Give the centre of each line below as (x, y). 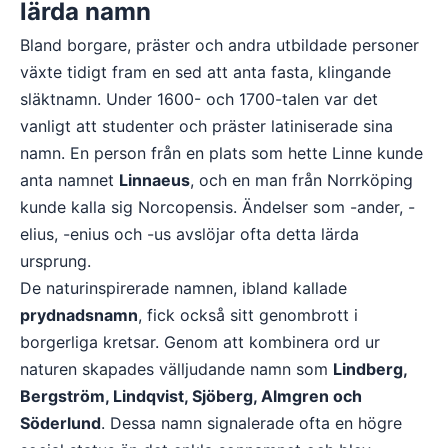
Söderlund (60, 423)
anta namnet (69, 180)
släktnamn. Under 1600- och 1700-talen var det (199, 99)
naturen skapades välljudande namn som (176, 369)
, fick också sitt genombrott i (248, 315)
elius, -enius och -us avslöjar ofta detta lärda (189, 234)
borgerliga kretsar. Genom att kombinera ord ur (200, 342)
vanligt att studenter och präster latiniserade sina (206, 126)
